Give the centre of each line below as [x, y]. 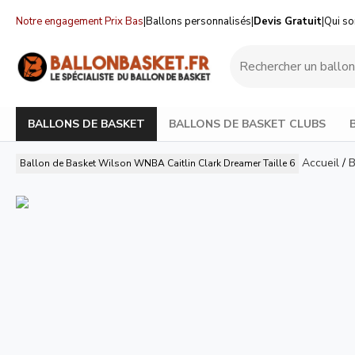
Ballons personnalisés [198, 21]
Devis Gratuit [288, 21]
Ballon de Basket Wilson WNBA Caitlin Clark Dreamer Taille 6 [157, 163]
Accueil [321, 162]
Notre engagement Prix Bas [80, 21]
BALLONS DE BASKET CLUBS [247, 124]
